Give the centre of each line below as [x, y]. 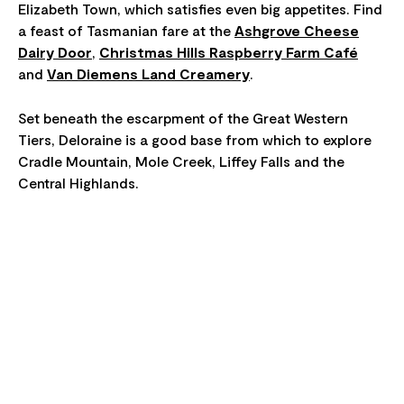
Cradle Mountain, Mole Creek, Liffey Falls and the [181, 161]
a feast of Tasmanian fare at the [126, 30]
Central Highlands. [78, 182]
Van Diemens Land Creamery [148, 73]
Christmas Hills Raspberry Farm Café [229, 51]
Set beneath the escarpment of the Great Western [183, 117]
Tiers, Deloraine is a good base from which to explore [195, 139]
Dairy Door [55, 51]
